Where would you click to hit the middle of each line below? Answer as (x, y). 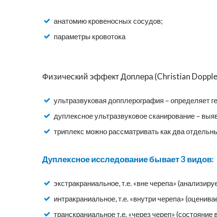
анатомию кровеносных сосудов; (108, 21)
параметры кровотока (90, 37)
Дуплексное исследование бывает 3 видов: (128, 160)
